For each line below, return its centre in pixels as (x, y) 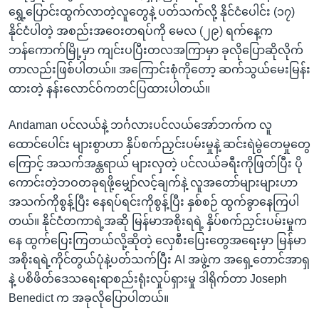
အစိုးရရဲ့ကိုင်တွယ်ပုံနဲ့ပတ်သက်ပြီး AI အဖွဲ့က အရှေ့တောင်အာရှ (159, 259)
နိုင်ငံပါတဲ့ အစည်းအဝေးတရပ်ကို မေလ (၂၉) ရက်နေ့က (141, 31)
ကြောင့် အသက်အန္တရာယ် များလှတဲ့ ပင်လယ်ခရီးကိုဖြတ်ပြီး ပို (156, 163)
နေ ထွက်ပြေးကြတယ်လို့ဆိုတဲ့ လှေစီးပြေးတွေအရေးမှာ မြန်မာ (157, 240)
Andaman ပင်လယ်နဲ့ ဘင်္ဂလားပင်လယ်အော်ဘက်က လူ (140, 125)
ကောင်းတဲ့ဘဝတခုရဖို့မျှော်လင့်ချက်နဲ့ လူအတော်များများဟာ (153, 182)
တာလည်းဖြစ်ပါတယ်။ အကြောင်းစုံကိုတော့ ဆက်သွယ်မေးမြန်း (159, 69)
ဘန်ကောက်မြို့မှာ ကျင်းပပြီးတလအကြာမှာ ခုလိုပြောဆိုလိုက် (156, 50)
